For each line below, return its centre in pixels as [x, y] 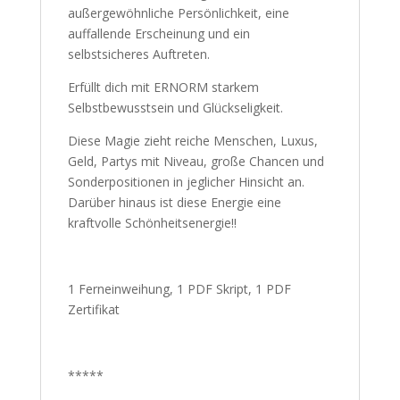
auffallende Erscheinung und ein [158, 33]
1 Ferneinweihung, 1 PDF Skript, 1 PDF [179, 289]
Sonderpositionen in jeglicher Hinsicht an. [186, 182]
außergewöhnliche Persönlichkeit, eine [178, 13]
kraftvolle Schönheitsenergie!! [152, 223]
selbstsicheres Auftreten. [138, 54]
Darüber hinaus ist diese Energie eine [174, 202]
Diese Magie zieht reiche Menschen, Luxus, [192, 141]
